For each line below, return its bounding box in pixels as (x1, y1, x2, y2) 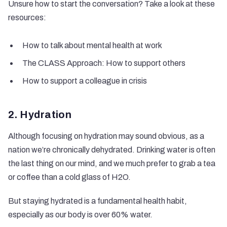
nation (8, 145, 31, 154)
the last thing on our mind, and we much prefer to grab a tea (8, 159, 215, 168)
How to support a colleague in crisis (22, 77, 147, 85)
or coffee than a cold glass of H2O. (8, 173, 131, 181)
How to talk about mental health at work (22, 41, 162, 50)
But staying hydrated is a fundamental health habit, (8, 197, 187, 205)
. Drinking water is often (132, 145, 215, 154)
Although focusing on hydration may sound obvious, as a (8, 132, 204, 140)
